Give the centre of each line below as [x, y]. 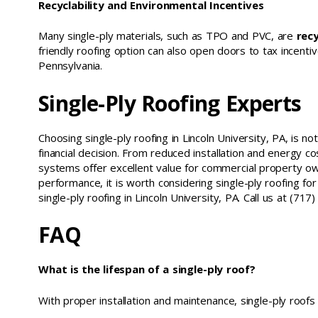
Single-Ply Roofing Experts [170, 103]
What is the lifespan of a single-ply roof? [147, 269]
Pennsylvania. [71, 65]
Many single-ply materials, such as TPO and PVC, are [168, 35]
